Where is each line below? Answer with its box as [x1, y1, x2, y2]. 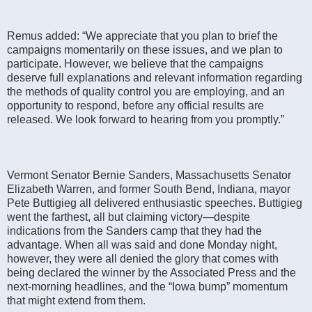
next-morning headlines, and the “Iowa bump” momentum [7, 280, 288, 292]
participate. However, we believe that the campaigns [7, 57, 263, 70]
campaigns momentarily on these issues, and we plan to [7, 43, 283, 56]
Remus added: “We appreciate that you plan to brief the [7, 29, 278, 42]
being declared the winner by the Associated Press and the [7, 266, 296, 279]
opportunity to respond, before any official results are [7, 99, 264, 111]
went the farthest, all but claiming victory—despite [7, 210, 250, 223]
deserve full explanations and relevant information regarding [7, 71, 302, 84]
